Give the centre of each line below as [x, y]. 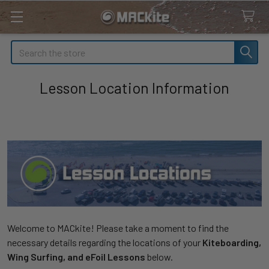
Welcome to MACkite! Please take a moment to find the [118, 228]
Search [25, 47]
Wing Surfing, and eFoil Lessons [76, 257]
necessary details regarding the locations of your [105, 243]
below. [159, 257]
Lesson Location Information [134, 88]
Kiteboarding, [232, 243]
